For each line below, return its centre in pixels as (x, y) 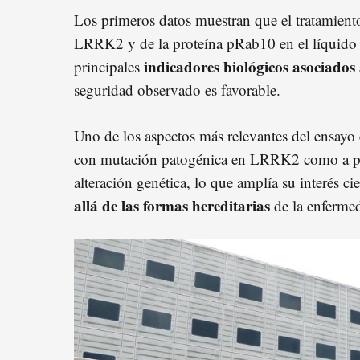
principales (109, 67)
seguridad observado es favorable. (177, 90)
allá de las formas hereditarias (174, 206)
